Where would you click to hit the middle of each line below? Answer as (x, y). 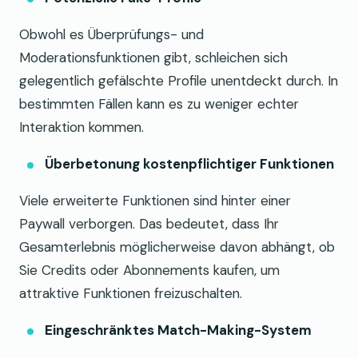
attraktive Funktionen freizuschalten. (131, 293)
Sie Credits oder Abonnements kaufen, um (149, 270)
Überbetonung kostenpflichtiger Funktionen (189, 163)
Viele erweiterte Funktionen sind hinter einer (155, 200)
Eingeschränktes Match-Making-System (178, 330)
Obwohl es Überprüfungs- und (111, 34)
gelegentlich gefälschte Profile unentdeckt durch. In (179, 80)
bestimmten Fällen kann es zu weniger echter (159, 103)
